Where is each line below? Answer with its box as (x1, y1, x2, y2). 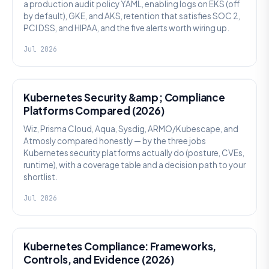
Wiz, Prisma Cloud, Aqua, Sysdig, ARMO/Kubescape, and (23, 124, 238, 134)
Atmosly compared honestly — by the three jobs (23, 136, 206, 146)
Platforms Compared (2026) (23, 104, 165, 117)
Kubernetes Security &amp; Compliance (23, 91, 225, 104)
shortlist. (23, 172, 58, 182)
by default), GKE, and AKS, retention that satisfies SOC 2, (23, 11, 240, 21)
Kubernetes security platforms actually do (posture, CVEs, (23, 148, 244, 158)
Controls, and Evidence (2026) (23, 253, 175, 266)
